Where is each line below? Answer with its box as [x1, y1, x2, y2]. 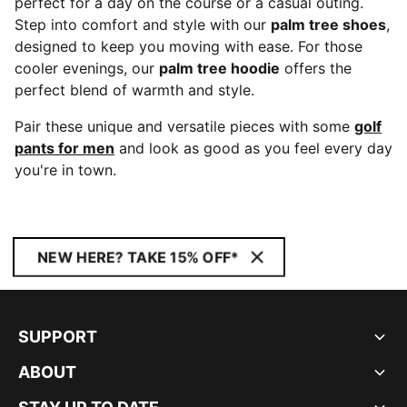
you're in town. [15, 161, 116, 179]
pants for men [15, 139, 114, 157]
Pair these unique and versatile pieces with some [15, 117, 354, 135]
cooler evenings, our [15, 59, 159, 77]
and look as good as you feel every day [114, 139, 392, 157]
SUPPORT [18, 327, 97, 346]
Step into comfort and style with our [15, 15, 271, 34]
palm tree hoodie [159, 59, 280, 77]
